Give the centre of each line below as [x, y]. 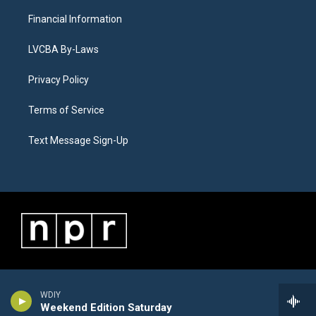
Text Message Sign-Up [78, 140]
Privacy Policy [59, 80]
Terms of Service [66, 110]
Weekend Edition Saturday [106, 308]
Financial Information [75, 19]
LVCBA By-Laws [63, 49]
